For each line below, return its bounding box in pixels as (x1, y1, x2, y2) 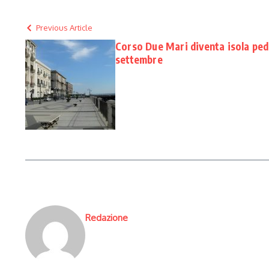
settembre (115, 53, 163, 67)
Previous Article (36, 23, 92, 33)
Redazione (85, 212, 128, 224)
